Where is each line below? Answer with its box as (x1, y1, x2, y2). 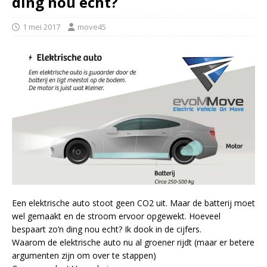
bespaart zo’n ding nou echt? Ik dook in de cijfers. (12, 223, 201, 235)
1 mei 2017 (23, 21, 60, 32)
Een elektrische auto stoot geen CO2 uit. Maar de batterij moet (12, 197, 255, 209)
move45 (77, 21, 106, 32)
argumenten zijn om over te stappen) (12, 250, 156, 262)
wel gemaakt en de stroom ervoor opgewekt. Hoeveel (12, 210, 221, 222)
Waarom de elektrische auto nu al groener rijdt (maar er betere (12, 237, 254, 249)
